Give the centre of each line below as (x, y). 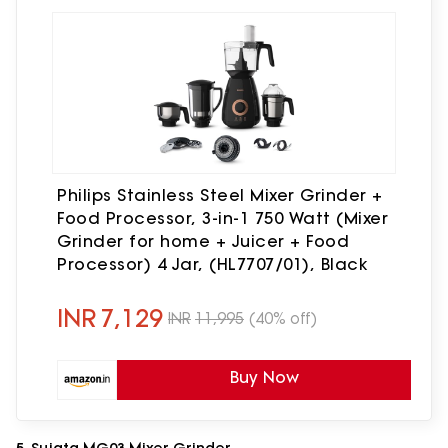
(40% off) (283, 318)
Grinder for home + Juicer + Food (203, 241)
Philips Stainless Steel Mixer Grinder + (220, 195)
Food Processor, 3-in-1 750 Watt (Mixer (222, 218)
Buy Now (264, 377)
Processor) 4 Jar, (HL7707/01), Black (212, 264)
